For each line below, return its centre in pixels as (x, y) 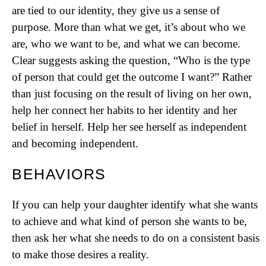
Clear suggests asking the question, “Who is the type (131, 60)
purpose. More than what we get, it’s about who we (129, 27)
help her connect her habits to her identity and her (124, 110)
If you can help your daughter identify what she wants (135, 205)
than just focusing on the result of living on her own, (132, 94)
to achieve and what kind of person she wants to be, (129, 221)
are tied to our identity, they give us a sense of (116, 10)
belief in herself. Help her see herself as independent (129, 127)
